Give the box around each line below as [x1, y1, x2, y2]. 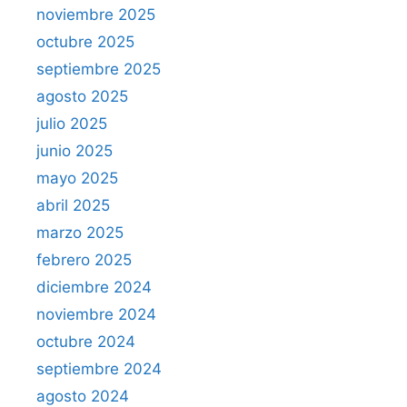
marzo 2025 [36, 223, 124, 242]
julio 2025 [36, 114, 107, 133]
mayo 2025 [36, 168, 118, 187]
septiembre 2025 [36, 59, 161, 78]
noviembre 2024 [36, 304, 156, 323]
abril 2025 [36, 195, 110, 214]
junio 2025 [36, 141, 113, 160]
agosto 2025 [36, 86, 128, 105]
